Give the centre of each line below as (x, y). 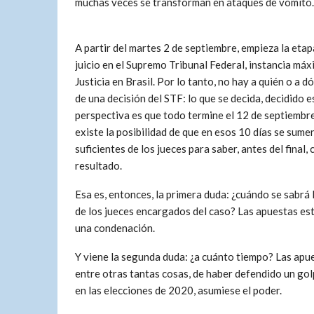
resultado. (98, 165)
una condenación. (115, 228)
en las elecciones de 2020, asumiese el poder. (178, 290)
